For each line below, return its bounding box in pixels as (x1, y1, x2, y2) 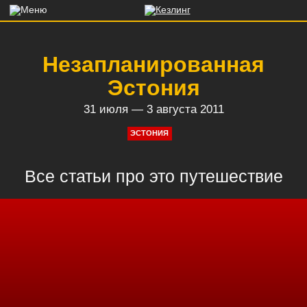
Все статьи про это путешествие (24, 167, 283, 186)
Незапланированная (42, 52, 265, 77)
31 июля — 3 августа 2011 (83, 103, 224, 116)
